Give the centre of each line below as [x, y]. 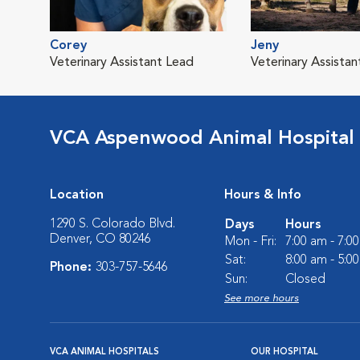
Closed [305, 280]
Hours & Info [263, 195]
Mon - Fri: [251, 242]
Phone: [73, 268]
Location [77, 195]
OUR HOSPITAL [284, 352]
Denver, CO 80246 [100, 239]
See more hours [262, 299]
